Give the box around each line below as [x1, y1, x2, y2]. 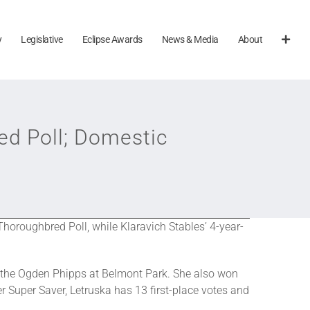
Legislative [21, 33, 63, 45]
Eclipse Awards [82, 33, 143, 45]
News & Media [161, 33, 219, 45]
